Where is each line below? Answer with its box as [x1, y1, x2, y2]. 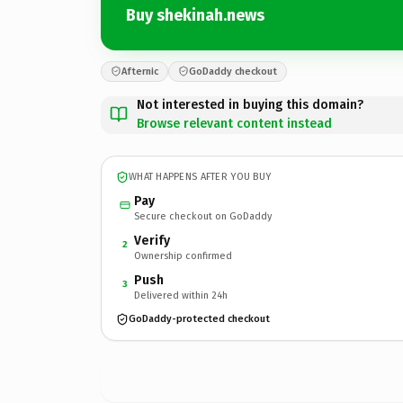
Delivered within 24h [134, 289, 228, 301]
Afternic [121, 65, 158, 77]
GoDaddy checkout [189, 65, 277, 77]
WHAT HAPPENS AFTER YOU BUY [129, 171, 272, 183]
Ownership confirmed [134, 249, 232, 262]
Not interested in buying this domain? [137, 96, 363, 112]
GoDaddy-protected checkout [129, 313, 270, 325]
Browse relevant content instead [137, 115, 332, 131]
